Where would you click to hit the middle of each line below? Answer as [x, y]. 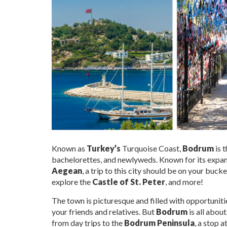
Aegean [67, 171]
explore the [72, 182]
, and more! [184, 182]
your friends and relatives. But [104, 212]
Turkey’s [104, 148]
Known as [69, 148]
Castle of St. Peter [129, 182]
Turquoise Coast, [152, 148]
